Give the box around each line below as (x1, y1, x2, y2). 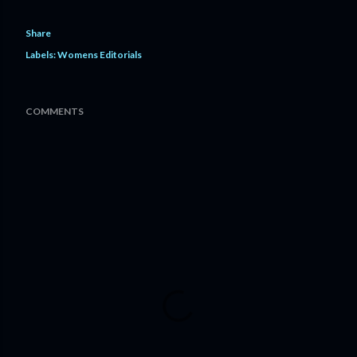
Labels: (25, 49, 56, 61)
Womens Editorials (57, 49, 142, 61)
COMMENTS (25, 105, 84, 117)
